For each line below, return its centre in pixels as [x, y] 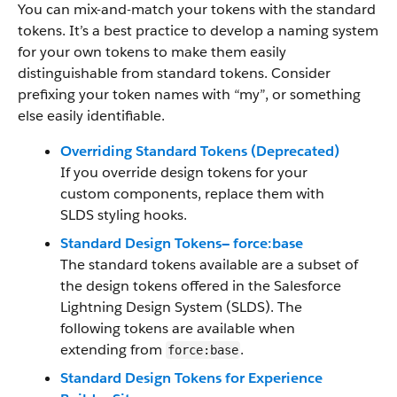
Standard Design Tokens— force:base [182, 243]
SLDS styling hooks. [124, 215]
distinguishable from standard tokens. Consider [174, 73]
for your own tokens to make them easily [152, 52]
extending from [113, 350]
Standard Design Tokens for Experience [191, 378]
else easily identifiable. [91, 116]
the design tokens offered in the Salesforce [201, 286]
